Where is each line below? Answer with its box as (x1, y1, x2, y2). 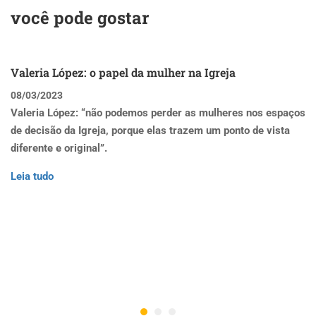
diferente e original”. (11, 142, 107, 154)
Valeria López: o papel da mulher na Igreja (11, 65, 236, 80)
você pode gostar (11, 6, 149, 29)
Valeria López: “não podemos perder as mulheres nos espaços (11, 107, 305, 119)
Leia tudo (11, 170, 54, 183)
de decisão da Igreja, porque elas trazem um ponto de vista (11, 124, 290, 137)
